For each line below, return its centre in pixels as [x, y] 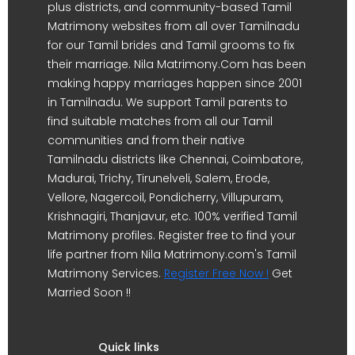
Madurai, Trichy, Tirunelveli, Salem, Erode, [158, 178]
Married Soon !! [89, 292]
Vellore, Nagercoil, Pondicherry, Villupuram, [165, 197]
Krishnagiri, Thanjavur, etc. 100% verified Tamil [172, 216]
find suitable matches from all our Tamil [160, 121]
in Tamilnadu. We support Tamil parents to [168, 102]
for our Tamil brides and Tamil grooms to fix [171, 45]
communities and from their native [146, 140]
